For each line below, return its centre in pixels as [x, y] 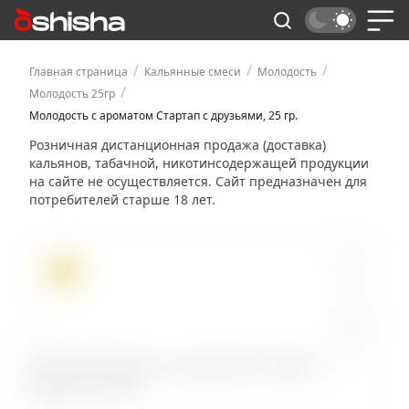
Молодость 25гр [72, 94]
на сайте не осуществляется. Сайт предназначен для [198, 181]
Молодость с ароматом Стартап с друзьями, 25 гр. [163, 115]
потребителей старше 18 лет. [122, 199]
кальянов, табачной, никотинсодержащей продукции [199, 163]
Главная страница [79, 72]
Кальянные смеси [193, 72]
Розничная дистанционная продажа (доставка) [178, 145]
